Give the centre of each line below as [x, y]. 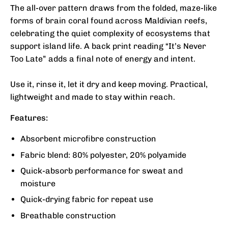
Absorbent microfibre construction [88, 139]
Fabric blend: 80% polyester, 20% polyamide [103, 155]
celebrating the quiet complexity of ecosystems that [110, 34]
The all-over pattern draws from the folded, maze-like [113, 8]
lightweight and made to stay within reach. [93, 97]
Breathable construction [68, 215]
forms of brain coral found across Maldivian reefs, [109, 21]
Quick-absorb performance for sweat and [102, 170]
